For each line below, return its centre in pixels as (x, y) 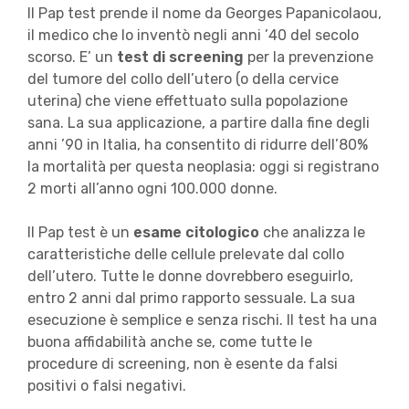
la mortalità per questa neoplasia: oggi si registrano (203, 167)
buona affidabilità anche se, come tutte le (169, 342)
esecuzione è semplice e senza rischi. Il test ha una (202, 320)
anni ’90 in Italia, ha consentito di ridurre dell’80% (197, 145)
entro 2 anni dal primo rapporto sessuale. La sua (191, 299)
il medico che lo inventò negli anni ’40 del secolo (193, 36)
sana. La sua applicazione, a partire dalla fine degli (198, 123)
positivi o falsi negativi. (106, 386)
